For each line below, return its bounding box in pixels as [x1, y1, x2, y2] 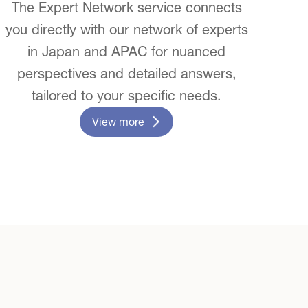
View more [92, 115, 144, 129]
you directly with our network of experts [5, 21, 248, 38]
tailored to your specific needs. [32, 87, 221, 104]
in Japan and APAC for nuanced [27, 43, 225, 60]
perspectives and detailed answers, [16, 65, 236, 82]
